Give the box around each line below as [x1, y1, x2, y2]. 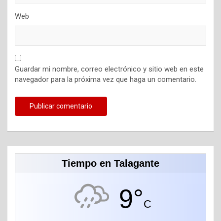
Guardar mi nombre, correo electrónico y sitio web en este [15, 65, 204, 74]
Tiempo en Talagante [62, 158, 159, 169]
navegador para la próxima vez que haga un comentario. [15, 75, 196, 84]
